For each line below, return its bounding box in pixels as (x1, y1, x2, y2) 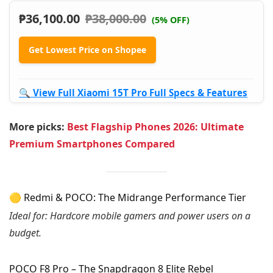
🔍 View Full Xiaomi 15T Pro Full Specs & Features (19, 86, 247, 99)
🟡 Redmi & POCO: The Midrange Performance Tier (9, 191, 246, 205)
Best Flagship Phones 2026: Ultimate (67, 119, 244, 133)
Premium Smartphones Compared (9, 136, 175, 151)
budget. (9, 226, 41, 240)
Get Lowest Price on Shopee (29, 43, 146, 55)
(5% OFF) (152, 13, 190, 26)
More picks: (9, 119, 65, 133)
